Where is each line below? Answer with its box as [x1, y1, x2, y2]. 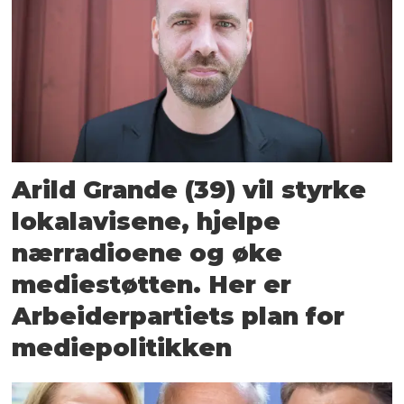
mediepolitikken [12, 332, 233, 363]
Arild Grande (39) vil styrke [12, 174, 367, 205]
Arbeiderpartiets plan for [12, 300, 345, 331]
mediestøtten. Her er [12, 269, 292, 299]
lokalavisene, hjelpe [12, 206, 281, 236]
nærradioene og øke [12, 237, 283, 268]
